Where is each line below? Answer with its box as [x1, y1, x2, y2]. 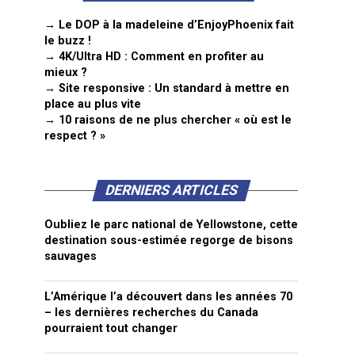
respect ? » [44, 129, 105, 143]
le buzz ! [44, 34, 91, 48]
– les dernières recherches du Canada [44, 306, 258, 319]
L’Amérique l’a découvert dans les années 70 [44, 290, 292, 303]
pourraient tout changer [44, 322, 177, 335]
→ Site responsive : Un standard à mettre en [44, 82, 289, 95]
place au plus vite [44, 97, 141, 111]
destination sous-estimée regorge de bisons [44, 234, 293, 247]
